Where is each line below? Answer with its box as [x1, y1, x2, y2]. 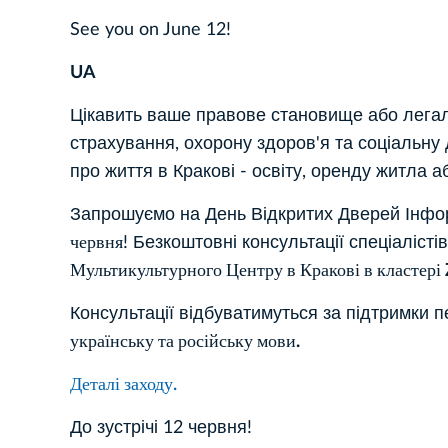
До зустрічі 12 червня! [70, 418, 257, 437]
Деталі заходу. [70, 375, 177, 394]
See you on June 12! [70, 20, 236, 39]
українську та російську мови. [70, 332, 300, 351]
